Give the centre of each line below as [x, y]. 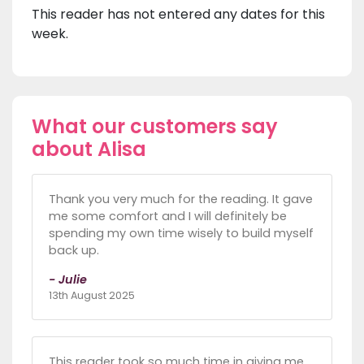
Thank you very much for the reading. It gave [181, 199]
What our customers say [155, 127]
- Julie [68, 280]
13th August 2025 [92, 296]
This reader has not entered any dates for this [178, 15]
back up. [74, 251]
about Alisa [89, 149]
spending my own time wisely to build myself [181, 234]
